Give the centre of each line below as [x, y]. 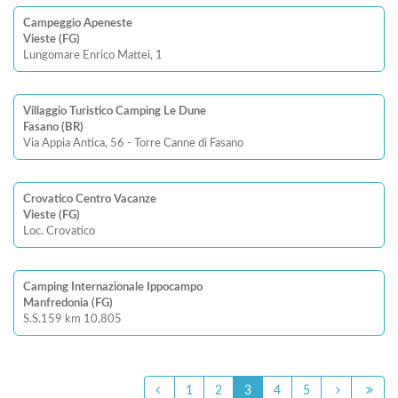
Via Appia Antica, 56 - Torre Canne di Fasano [133, 143]
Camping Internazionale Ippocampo [113, 287]
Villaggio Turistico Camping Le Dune [115, 111]
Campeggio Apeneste [78, 24]
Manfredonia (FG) [68, 303]
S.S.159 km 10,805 [72, 319]
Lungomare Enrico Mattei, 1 [93, 56]
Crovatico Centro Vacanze [90, 199]
